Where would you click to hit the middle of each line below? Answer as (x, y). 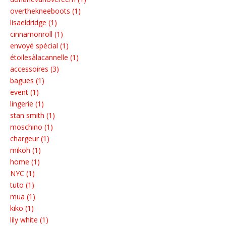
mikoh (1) (25, 150)
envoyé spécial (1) (39, 46)
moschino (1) (32, 127)
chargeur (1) (30, 139)
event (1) (24, 92)
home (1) (25, 162)
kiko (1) (22, 208)
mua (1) (23, 197)
